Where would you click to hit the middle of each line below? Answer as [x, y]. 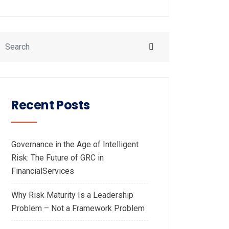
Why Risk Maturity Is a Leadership [72, 195]
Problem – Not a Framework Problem [78, 208]
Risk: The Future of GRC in [58, 158]
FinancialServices [43, 171]
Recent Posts [51, 105]
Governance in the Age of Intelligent [75, 144]
